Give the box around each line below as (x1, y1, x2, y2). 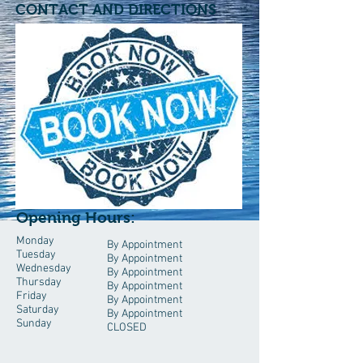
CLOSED (107, 321, 147, 335)
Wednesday (16, 262, 71, 275)
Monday (16, 234, 54, 248)
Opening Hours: (16, 209, 135, 226)
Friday (16, 289, 47, 303)
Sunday (16, 317, 52, 331)
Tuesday (16, 248, 56, 262)
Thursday (16, 275, 62, 289)
